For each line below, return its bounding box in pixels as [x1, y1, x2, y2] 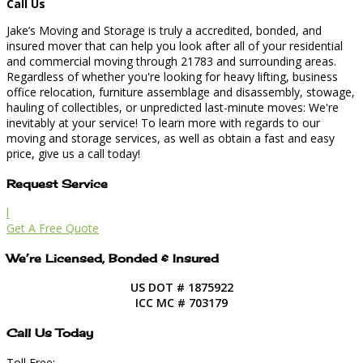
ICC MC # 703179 [135, 295, 228, 311]
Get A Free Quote [6, 220, 99, 237]
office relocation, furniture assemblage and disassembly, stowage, [6, 83, 355, 100]
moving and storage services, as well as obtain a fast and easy [6, 130, 335, 146]
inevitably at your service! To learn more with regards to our [6, 114, 320, 130]
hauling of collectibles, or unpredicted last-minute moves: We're [6, 99, 339, 115]
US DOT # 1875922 [130, 280, 233, 296]
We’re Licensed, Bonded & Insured [6, 250, 219, 265]
